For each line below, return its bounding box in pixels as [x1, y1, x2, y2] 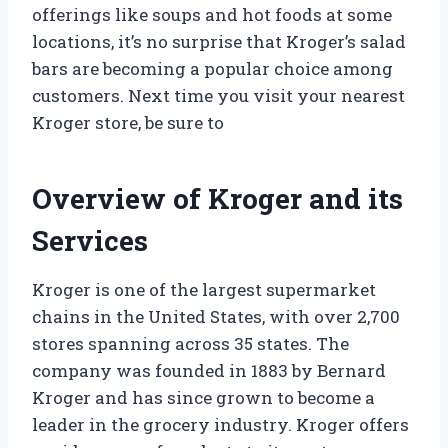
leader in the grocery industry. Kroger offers [32, 412, 409, 436]
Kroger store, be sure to [32, 110, 224, 134]
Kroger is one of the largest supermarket [32, 277, 376, 301]
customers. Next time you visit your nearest [32, 83, 405, 107]
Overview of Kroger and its [32, 179, 403, 217]
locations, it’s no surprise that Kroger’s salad [32, 29, 406, 53]
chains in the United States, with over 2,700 [32, 304, 400, 328]
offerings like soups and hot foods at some [32, 2, 392, 26]
